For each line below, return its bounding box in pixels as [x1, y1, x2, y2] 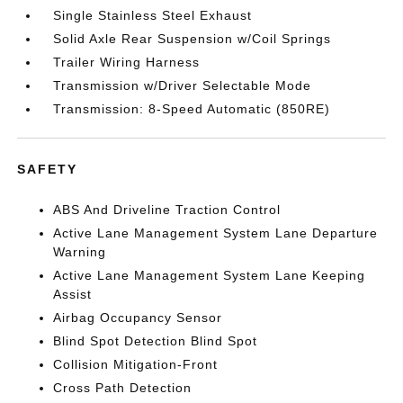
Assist [53, 287, 93, 301]
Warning [53, 245, 107, 259]
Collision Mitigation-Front [53, 357, 219, 372]
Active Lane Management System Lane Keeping [53, 268, 366, 282]
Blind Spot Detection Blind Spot [53, 334, 258, 348]
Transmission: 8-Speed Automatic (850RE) [53, 102, 331, 116]
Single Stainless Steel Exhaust [53, 8, 253, 22]
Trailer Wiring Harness [53, 55, 201, 69]
